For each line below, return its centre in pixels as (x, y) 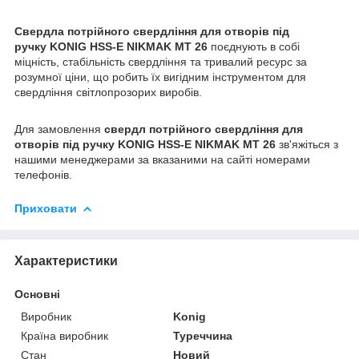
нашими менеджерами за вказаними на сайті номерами (162, 160)
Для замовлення (59, 129)
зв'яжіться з (309, 145)
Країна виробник (65, 335)
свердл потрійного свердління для (204, 129)
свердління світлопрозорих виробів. (108, 93)
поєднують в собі (255, 47)
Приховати (46, 209)
